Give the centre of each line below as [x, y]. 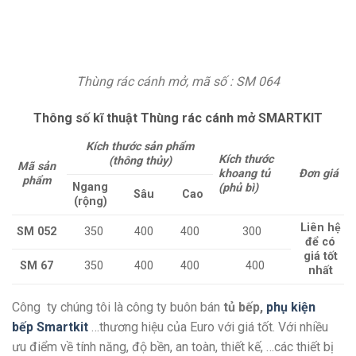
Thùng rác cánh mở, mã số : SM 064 [178, 81]
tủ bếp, [245, 307]
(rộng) [90, 201]
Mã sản [36, 166]
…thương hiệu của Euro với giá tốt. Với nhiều [210, 327]
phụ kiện [291, 307]
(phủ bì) [239, 188]
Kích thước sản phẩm [140, 146]
